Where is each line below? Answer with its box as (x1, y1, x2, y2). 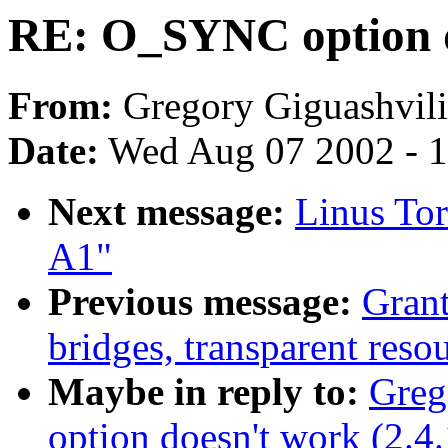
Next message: (48, 190, 285, 234)
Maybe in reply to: (48, 370, 359, 414)
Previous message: (48, 280, 352, 324)
